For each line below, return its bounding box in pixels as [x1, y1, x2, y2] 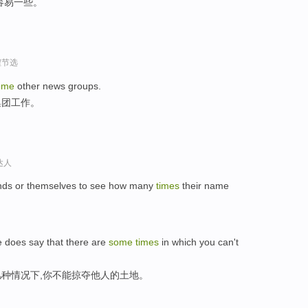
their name [179, 180, 229, 192]
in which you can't [159, 236, 239, 248]
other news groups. [14, 80, 101, 91]
